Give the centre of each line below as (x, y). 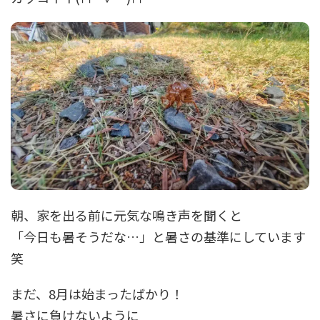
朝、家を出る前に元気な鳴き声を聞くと (126, 215)
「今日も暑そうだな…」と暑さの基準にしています (158, 237)
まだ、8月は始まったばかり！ (97, 294)
